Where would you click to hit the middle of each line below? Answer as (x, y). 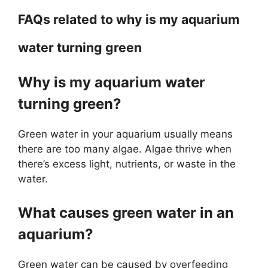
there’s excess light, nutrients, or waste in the (127, 164)
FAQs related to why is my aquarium (129, 19)
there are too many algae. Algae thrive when (125, 149)
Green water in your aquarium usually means (125, 134)
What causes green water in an (126, 212)
